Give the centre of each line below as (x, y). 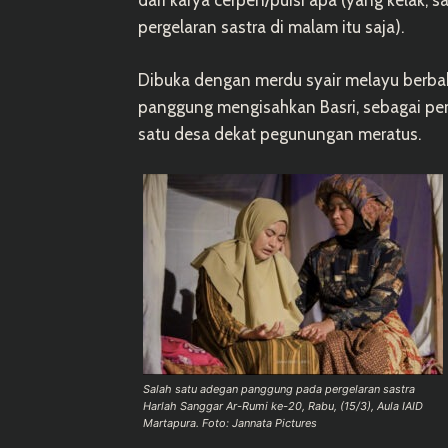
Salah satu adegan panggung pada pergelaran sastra (279, 388)
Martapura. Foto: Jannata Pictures (230, 422)
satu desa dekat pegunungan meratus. (279, 133)
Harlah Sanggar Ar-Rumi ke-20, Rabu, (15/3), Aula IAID (283, 405)
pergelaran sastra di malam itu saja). (271, 26)
